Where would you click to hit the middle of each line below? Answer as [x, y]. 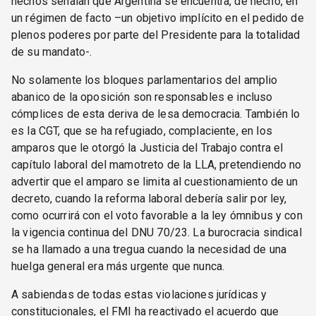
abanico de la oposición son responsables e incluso [142, 97]
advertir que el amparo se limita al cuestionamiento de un [155, 181]
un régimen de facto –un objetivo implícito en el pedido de [158, 18]
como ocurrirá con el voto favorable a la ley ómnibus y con [157, 215]
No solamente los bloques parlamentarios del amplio [145, 80]
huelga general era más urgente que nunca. [118, 266]
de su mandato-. [52, 51]
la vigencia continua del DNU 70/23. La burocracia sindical [157, 232]
